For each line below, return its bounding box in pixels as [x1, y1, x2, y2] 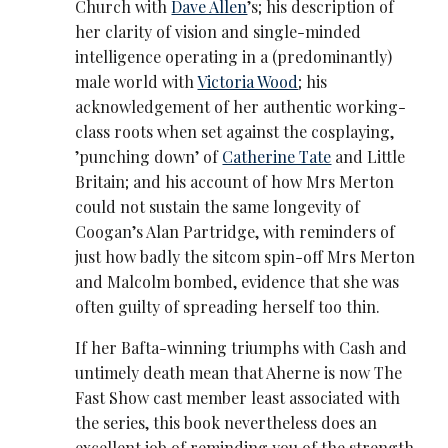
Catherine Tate [222, 146, 332, 168]
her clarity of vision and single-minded [75, 21, 362, 43]
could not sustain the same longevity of [75, 196, 361, 218]
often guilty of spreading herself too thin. [75, 296, 381, 318]
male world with [75, 71, 198, 93]
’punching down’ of [75, 146, 223, 168]
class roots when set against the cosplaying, [75, 121, 395, 143]
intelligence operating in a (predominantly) [75, 46, 393, 68]
